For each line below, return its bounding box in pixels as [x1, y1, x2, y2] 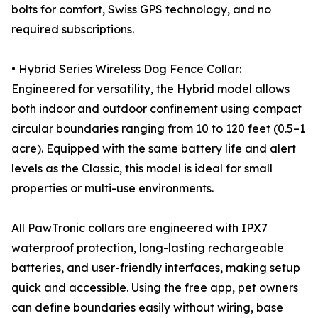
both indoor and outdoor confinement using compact [11, 102, 302, 116]
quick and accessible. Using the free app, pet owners [11, 280, 298, 295]
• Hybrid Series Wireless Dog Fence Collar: [11, 62, 241, 77]
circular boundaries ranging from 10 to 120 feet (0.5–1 [11, 121, 305, 136]
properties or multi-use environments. [11, 181, 214, 196]
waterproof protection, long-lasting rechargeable [11, 241, 284, 256]
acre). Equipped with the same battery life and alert [11, 141, 296, 156]
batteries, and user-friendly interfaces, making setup [11, 261, 300, 275]
